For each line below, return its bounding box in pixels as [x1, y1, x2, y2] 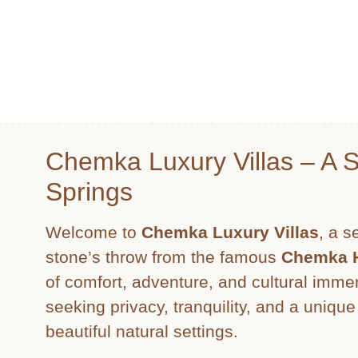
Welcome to [46, 223, 141, 241]
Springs [46, 177, 133, 206]
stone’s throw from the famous [46, 248, 281, 266]
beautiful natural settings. [46, 322, 238, 340]
